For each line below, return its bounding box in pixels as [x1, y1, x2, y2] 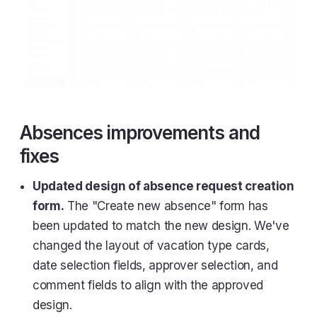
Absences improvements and [20, 121, 260, 144]
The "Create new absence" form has [64, 198, 268, 213]
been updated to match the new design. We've [33, 218, 289, 233]
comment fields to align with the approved [33, 277, 264, 292]
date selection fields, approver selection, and [33, 258, 278, 272]
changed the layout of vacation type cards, [33, 238, 270, 253]
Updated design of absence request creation [33, 178, 294, 193]
